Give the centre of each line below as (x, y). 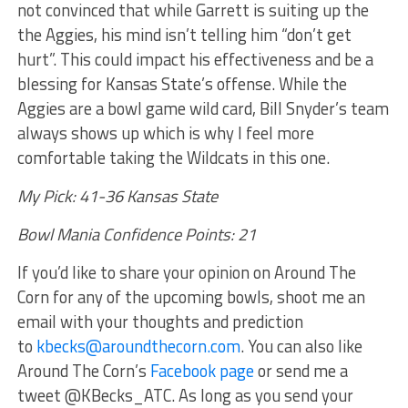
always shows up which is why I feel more (165, 133)
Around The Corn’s (83, 371)
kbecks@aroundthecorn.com (138, 346)
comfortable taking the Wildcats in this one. (173, 158)
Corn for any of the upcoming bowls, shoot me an (191, 297)
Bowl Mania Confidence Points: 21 (136, 234)
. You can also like (301, 346)
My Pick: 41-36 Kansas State (117, 196)
